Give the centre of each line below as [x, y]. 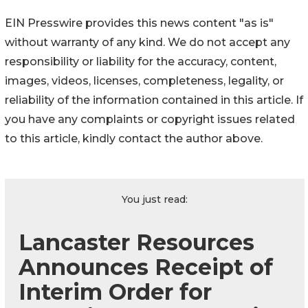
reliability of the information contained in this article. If [154, 100]
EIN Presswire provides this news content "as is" [139, 23]
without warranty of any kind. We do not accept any [147, 42]
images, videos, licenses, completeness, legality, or [144, 80]
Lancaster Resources [136, 242]
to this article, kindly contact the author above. [134, 138]
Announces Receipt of [146, 267]
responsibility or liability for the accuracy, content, [141, 61]
